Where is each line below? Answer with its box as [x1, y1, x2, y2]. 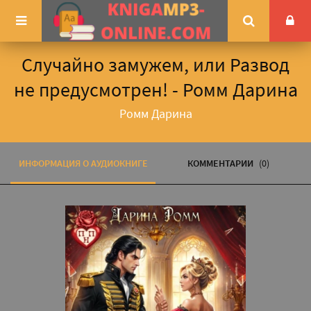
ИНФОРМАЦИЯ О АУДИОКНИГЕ [18, 157, 148, 169]
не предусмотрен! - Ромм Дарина [13, 77, 298, 102]
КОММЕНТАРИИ [187, 157, 255, 169]
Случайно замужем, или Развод [22, 52, 289, 77]
